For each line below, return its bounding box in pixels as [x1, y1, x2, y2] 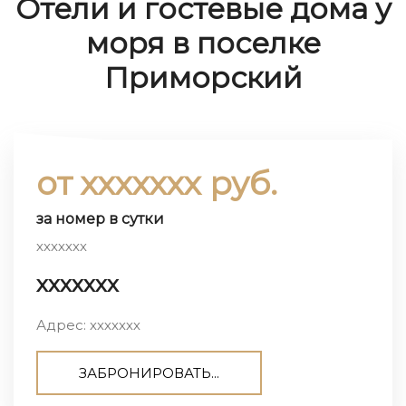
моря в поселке [85, 24, 321, 61]
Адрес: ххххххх [36, 315, 140, 333]
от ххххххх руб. [36, 162, 277, 203]
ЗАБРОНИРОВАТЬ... [79, 363, 219, 382]
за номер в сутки [36, 209, 164, 227]
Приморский [103, 59, 303, 95]
